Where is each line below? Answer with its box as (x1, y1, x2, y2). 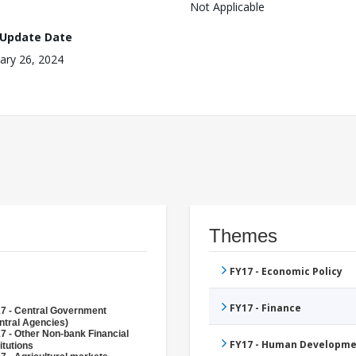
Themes (209, 225, 277, 247)
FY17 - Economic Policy (230, 265, 342, 279)
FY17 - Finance (230, 301, 301, 315)
